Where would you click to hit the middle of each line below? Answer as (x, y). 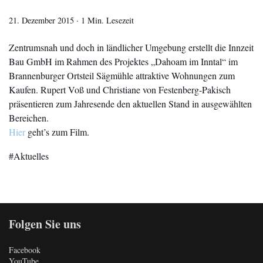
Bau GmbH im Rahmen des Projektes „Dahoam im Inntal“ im (123, 62)
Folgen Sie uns (45, 224)
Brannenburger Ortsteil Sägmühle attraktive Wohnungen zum (122, 76)
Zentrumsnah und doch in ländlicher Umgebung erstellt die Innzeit (131, 48)
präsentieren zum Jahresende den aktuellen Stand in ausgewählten (130, 104)
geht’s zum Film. (57, 132)
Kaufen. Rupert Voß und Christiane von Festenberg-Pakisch (120, 90)
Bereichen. (29, 118)
